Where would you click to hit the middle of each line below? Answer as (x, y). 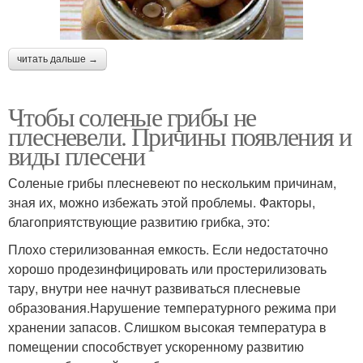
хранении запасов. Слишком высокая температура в (167, 327)
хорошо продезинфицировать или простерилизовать (167, 268)
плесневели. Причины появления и (180, 135)
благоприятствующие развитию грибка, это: (139, 221)
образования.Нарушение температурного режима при (172, 307)
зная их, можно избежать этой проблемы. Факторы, (162, 202)
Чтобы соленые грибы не (132, 116)
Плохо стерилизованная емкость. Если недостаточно (168, 249)
